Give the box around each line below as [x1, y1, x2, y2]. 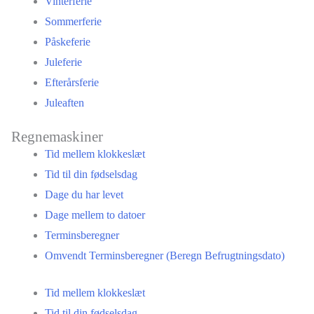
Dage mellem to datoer [45, 208, 145, 221]
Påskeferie [45, 35, 90, 48]
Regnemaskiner [11, 128, 103, 144]
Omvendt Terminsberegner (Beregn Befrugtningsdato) [45, 249, 285, 261]
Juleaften [45, 96, 84, 109]
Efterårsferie [45, 76, 99, 88]
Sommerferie [45, 15, 102, 27]
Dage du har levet [45, 188, 123, 200]
